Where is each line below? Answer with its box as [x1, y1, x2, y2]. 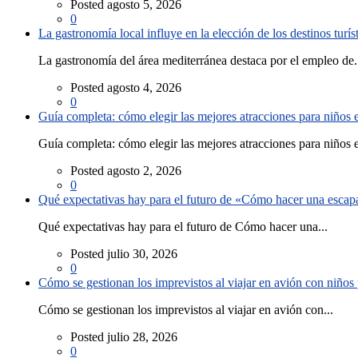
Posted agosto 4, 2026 [70, 80, 181, 94]
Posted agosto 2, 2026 [70, 163, 181, 177]
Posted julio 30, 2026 [70, 246, 177, 261]
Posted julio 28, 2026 [70, 329, 177, 344]
